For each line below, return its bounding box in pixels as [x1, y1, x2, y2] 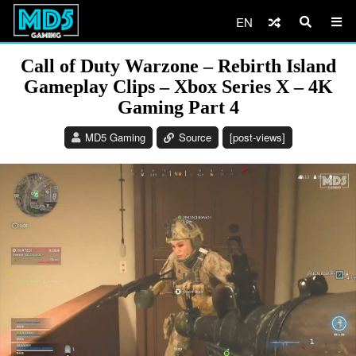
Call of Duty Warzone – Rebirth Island [20, 56, 336, 76]
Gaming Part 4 [117, 97, 239, 118]
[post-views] [229, 130, 285, 145]
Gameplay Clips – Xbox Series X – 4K [23, 76, 333, 97]
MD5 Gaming [84, 130, 145, 145]
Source [178, 130, 211, 145]
